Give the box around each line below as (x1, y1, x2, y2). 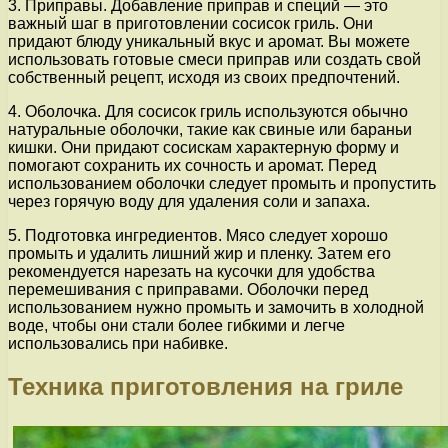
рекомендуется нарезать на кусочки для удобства (8, 263, 375, 281)
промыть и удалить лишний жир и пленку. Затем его (8, 245, 391, 263)
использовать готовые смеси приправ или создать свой (8, 51, 421, 69)
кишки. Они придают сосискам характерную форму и (8, 139, 399, 157)
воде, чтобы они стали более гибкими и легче (8, 317, 345, 335)
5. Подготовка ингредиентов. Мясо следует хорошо (8, 227, 388, 245)
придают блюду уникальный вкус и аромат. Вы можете (8, 33, 410, 51)
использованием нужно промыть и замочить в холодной (8, 299, 424, 317)
